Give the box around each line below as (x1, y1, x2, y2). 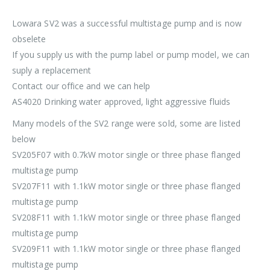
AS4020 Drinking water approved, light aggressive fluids (12, 96, 230, 108)
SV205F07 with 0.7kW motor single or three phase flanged (12, 149, 240, 161)
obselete (12, 33, 46, 45)
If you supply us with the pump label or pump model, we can (12, 49, 250, 61)
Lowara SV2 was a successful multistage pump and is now (12, 17, 242, 30)
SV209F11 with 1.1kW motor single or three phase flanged (12, 243, 240, 255)
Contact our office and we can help (12, 80, 151, 92)
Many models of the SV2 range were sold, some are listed (12, 118, 240, 130)
